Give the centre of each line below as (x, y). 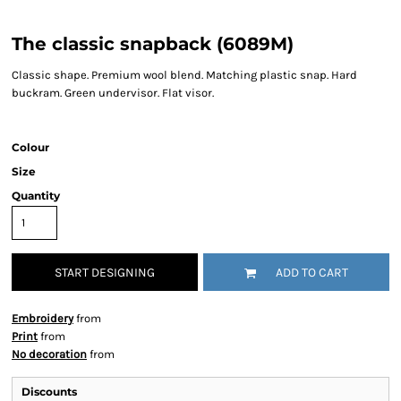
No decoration (49, 354)
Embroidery (43, 318)
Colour (30, 147)
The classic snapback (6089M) (153, 44)
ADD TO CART (312, 273)
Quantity (36, 196)
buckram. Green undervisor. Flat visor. (113, 93)
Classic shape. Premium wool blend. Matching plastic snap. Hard (184, 75)
